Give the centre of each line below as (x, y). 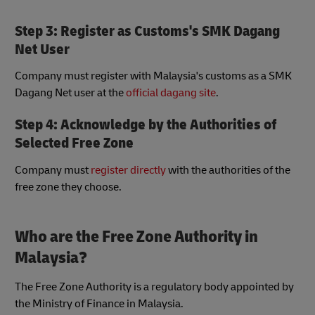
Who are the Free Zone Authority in (136, 236)
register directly (128, 170)
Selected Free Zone (74, 143)
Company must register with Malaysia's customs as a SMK (153, 76)
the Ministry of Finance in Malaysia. (99, 304)
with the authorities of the (228, 170)
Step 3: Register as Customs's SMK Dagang (147, 31)
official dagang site (171, 93)
